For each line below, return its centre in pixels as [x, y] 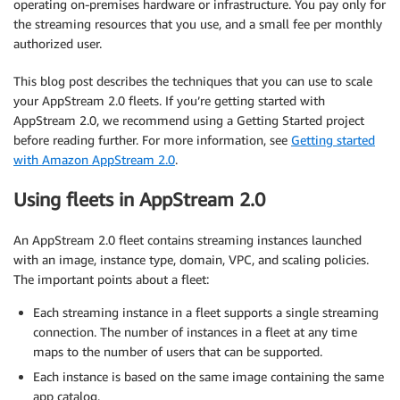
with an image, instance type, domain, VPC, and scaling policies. [191, 259]
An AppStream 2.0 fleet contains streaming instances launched [187, 239]
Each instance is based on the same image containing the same [208, 376]
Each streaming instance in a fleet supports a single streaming [206, 312]
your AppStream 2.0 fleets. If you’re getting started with [169, 100]
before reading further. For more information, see [152, 140]
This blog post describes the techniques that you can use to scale [193, 81]
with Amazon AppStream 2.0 [94, 159]
